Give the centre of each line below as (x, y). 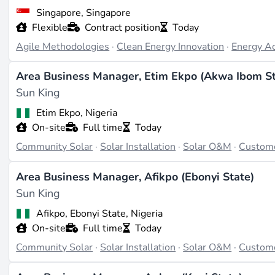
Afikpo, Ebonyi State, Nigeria (99, 213)
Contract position (123, 27)
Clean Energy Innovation (171, 46)
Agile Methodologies (63, 46)
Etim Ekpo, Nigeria (76, 113)
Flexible (50, 27)
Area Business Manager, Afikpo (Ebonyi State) (135, 177)
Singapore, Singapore (83, 13)
